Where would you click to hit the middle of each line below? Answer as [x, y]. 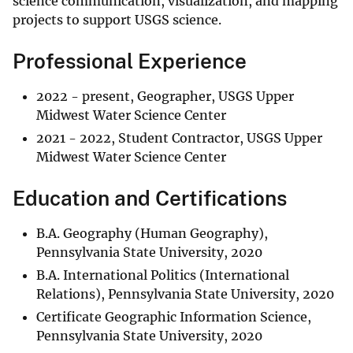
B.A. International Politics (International [163, 275]
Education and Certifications [150, 199]
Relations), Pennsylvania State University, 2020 [185, 294]
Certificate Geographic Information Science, [174, 317]
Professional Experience [130, 61]
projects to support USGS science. [119, 20]
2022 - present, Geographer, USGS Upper [165, 97]
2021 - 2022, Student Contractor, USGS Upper [179, 138]
